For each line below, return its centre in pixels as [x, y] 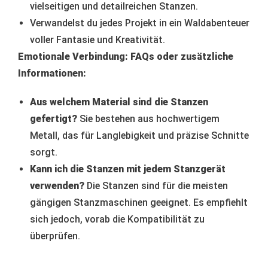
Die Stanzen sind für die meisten [156, 185]
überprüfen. [55, 236]
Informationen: [52, 73]
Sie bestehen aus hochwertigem [148, 118]
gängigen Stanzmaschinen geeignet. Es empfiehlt [139, 202]
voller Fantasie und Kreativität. [98, 39]
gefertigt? [54, 118]
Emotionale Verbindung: [73, 56]
